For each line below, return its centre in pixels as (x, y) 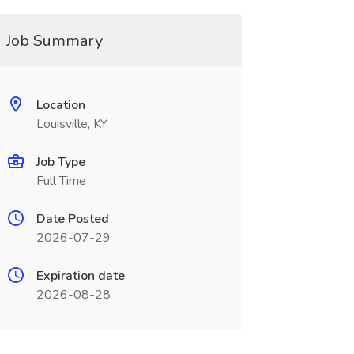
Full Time (61, 181)
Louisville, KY (72, 124)
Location (60, 105)
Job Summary (54, 41)
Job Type (60, 162)
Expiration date (80, 276)
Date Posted (72, 219)
